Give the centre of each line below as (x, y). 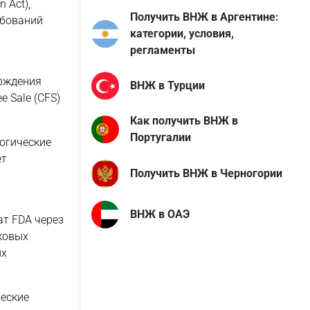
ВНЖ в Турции (167, 86)
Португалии (161, 138)
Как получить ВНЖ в (184, 121)
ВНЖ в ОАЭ (160, 214)
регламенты (163, 50)
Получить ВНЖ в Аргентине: (204, 17)
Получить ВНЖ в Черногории (206, 173)
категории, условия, (182, 33)
